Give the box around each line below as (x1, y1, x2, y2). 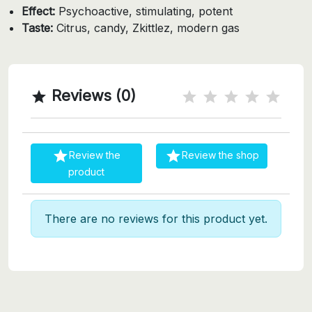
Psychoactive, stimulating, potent (55, 3, 233, 18)
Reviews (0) (47, 86, 136, 104)
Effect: (22, 3, 56, 18)
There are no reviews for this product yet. (45, 211, 267, 226)
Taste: (22, 20, 54, 35)
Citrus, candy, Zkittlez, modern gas (53, 20, 240, 35)
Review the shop (181, 148, 259, 161)
